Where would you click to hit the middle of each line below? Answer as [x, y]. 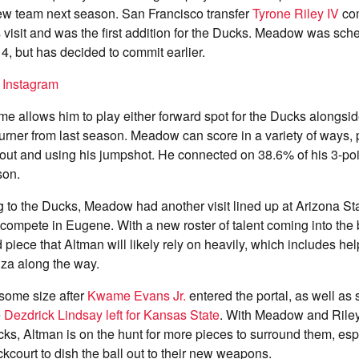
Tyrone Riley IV [296, 13]
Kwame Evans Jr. [137, 295]
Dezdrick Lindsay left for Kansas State [112, 315]
